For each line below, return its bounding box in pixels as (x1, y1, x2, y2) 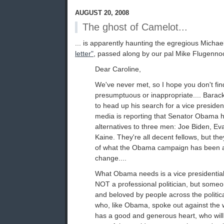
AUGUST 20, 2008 (75, 9, 129, 17)
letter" (75, 49, 93, 58)
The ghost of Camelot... (82, 21, 187, 33)
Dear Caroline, (95, 65, 141, 73)
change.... (95, 154, 126, 162)
